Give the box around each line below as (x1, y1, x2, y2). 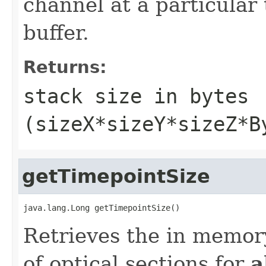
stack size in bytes (23, 84, 249, 108)
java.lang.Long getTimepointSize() (23, 202, 180, 213)
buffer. (23, 20, 89, 45)
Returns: (23, 56, 107, 77)
